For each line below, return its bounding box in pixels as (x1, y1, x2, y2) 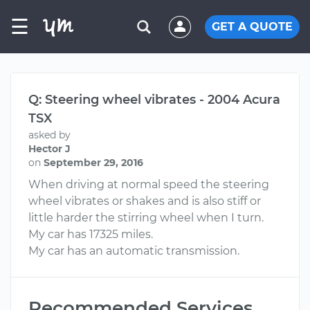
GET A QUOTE (212, 19, 293, 33)
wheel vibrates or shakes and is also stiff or (28, 194, 261, 208)
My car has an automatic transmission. (28, 244, 239, 257)
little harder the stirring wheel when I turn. (28, 211, 264, 224)
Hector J (28, 143, 71, 155)
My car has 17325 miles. (28, 228, 153, 241)
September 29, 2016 (44, 156, 143, 169)
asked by (28, 129, 71, 141)
